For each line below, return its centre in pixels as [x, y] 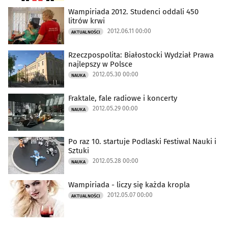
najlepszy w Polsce [100, 64]
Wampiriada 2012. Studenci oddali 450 [133, 11]
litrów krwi [87, 21]
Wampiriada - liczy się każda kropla [129, 184]
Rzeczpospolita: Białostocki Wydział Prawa [141, 55]
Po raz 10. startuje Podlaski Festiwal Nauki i [142, 141]
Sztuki [79, 150]
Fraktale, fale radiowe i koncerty [123, 98]
